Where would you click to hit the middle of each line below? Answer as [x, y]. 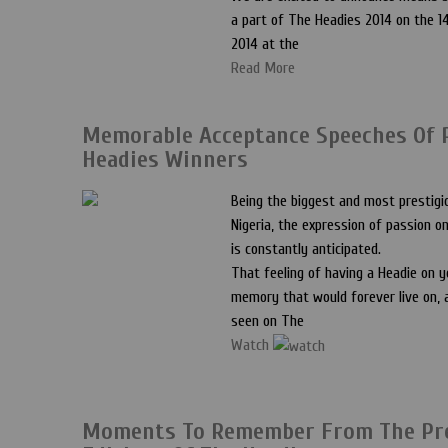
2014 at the [265, 44]
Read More [263, 68]
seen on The [267, 321]
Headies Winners [165, 159]
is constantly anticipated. [306, 249]
